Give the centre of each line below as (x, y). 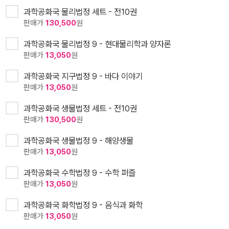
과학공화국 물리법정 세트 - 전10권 (80, 12)
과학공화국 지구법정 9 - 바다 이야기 (83, 76)
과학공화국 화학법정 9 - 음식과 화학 (83, 205)
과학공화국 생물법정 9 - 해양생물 (78, 140)
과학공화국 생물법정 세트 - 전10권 (80, 108)
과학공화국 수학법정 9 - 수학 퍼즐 (79, 173)
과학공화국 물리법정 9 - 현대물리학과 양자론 (97, 44)
